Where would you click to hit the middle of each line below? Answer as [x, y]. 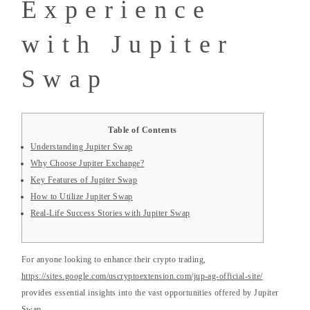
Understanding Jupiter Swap [82, 147]
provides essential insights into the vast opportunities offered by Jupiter [150, 293]
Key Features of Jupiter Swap [84, 180]
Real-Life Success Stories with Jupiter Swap [110, 213]
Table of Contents [143, 130]
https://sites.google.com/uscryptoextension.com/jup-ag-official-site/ [142, 276]
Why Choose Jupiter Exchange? [88, 164]
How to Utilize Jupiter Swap [82, 197]
